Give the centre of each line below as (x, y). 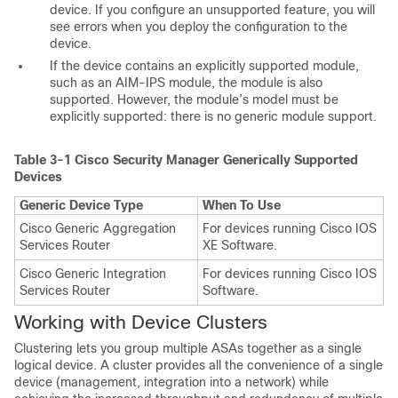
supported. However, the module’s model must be (194, 100)
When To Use (242, 206)
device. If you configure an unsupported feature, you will (212, 10)
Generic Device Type (81, 206)
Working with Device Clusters (141, 322)
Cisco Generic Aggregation (98, 229)
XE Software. (240, 246)
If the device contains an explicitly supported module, (204, 66)
